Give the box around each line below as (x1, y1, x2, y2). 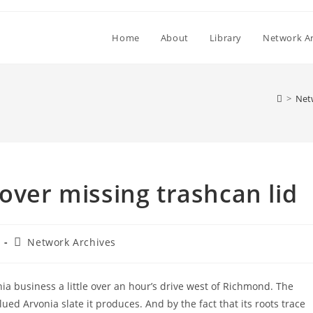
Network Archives (27, 235, 117, 249)
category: (13, 248, 60, 261)
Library (209, 31, 242, 44)
